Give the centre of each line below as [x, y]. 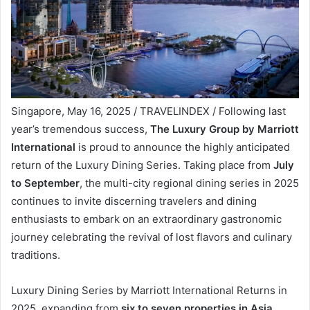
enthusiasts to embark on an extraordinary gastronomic [146, 219]
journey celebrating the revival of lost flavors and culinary [152, 237]
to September [45, 183]
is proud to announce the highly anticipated [183, 147]
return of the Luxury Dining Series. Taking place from [142, 165]
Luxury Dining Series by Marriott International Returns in [149, 291]
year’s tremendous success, [81, 129]
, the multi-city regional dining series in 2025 [189, 183]
